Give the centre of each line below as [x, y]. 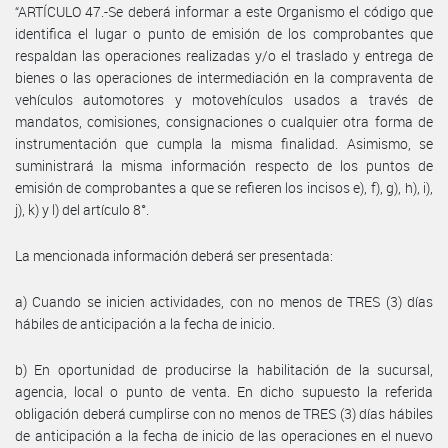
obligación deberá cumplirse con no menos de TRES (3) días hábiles [224, 413]
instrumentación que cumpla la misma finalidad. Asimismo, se [224, 143]
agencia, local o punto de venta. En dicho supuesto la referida [224, 391]
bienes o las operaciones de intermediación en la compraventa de [224, 77]
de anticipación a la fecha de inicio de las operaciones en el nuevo [224, 435]
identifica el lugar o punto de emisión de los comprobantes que [224, 33]
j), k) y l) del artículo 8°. [82, 209]
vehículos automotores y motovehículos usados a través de [224, 99]
